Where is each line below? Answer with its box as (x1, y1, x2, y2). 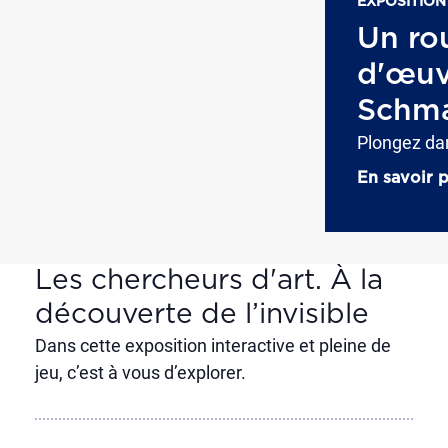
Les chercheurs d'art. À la (34, 267, 383, 295)
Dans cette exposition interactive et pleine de (34, 335, 391, 356)
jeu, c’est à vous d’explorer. (34, 362, 246, 383)
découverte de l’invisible (34, 301, 369, 329)
